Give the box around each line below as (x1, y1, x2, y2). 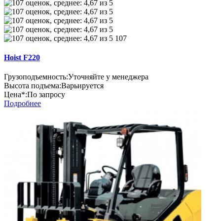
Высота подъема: (4, 81, 61, 90)
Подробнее (4, 99, 41, 108)
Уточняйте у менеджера (68, 73, 148, 81)
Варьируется (61, 81, 104, 90)
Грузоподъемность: (4, 73, 68, 81)
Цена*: (4, 90, 27, 99)
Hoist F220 (4, 53, 40, 62)
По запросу (27, 90, 65, 99)
